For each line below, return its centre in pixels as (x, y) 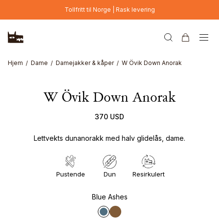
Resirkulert (149, 174)
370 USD (109, 116)
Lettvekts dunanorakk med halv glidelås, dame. (109, 138)
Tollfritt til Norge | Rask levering (109, 10)
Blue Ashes (109, 197)
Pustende (70, 174)
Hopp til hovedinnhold (37, 7)
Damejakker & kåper (85, 63)
